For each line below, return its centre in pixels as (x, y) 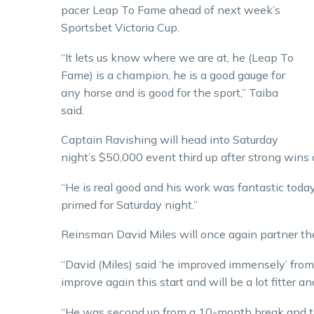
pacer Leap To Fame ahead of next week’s (171, 10)
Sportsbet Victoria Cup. (120, 27)
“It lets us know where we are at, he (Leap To (177, 57)
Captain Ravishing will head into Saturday (170, 140)
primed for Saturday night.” (129, 204)
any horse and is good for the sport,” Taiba (170, 92)
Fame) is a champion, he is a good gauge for (173, 75)
